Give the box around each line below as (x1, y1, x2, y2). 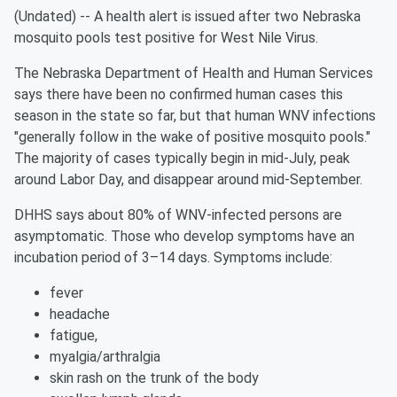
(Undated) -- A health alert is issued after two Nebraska (14, 8, 361, 25)
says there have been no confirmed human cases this (14, 86, 343, 103)
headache (50, 306, 110, 323)
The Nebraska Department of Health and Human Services (14, 65, 373, 82)
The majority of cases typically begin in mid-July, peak (14, 150, 350, 167)
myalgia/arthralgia (50, 348, 160, 365)
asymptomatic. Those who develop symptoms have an (14, 228, 354, 245)
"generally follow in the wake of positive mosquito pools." (14, 128, 370, 145)
